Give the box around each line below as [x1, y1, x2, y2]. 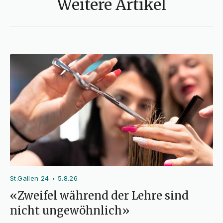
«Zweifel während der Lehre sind [10, 189, 189, 203]
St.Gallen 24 [10, 174, 49, 183]
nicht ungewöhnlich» [10, 204, 129, 218]
